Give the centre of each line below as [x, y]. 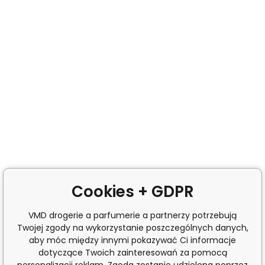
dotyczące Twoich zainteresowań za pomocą [132, 252]
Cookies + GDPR [132, 191]
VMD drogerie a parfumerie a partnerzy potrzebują [132, 215]
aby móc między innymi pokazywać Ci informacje [132, 240]
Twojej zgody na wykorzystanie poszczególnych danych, [132, 227]
